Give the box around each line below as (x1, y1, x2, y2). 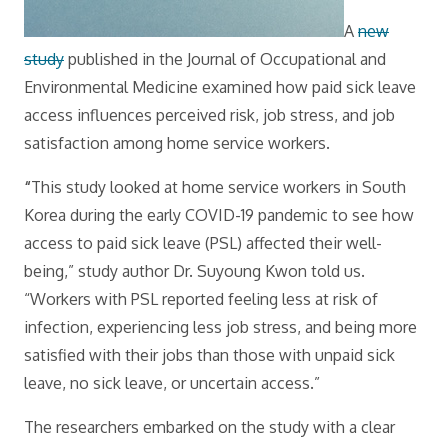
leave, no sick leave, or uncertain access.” (24, 373, 320, 393)
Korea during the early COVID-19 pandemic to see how (24, 205, 414, 225)
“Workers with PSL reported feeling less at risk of (24, 289, 378, 309)
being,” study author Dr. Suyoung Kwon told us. (24, 261, 365, 281)
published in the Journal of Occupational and (64, 49, 386, 69)
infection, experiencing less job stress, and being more (24, 317, 417, 337)
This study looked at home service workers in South (31, 177, 406, 197)
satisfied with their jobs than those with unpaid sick (24, 345, 395, 365)
